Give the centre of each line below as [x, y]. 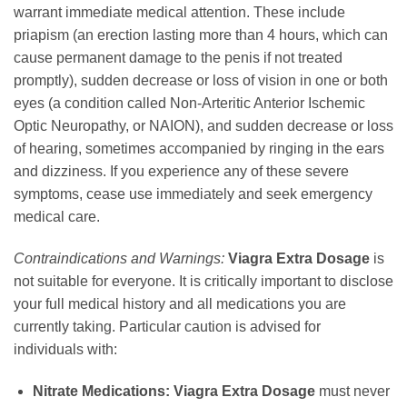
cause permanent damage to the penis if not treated [178, 58]
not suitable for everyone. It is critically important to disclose [203, 282]
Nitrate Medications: [101, 392]
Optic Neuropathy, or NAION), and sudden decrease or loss [203, 126]
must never [352, 392]
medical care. [57, 217]
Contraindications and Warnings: [119, 259]
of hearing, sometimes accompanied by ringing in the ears [199, 149]
